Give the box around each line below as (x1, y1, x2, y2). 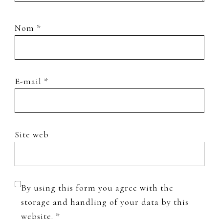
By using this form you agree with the (21, 182, 174, 193)
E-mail (15, 75, 44, 87)
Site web (15, 129, 49, 140)
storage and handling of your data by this (21, 196, 189, 207)
